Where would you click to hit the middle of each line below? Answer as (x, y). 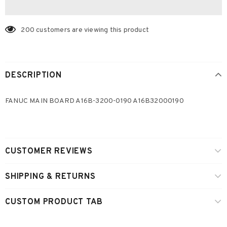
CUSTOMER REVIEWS (49, 152)
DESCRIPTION (33, 75)
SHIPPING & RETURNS (50, 177)
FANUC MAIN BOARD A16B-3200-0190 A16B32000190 (94, 101)
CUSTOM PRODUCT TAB (54, 202)
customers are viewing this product (93, 30)
